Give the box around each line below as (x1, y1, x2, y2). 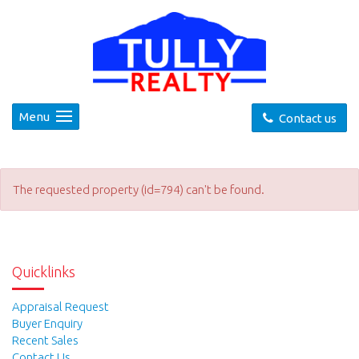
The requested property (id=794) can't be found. (13, 182, 264, 196)
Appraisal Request (12, 300, 109, 314)
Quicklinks (12, 263, 75, 280)
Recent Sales (12, 333, 79, 348)
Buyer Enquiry (12, 317, 83, 331)
